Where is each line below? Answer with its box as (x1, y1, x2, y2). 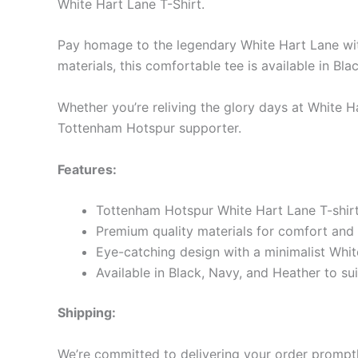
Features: (58, 161, 117, 177)
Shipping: (58, 304, 116, 321)
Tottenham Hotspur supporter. (58, 119, 241, 136)
